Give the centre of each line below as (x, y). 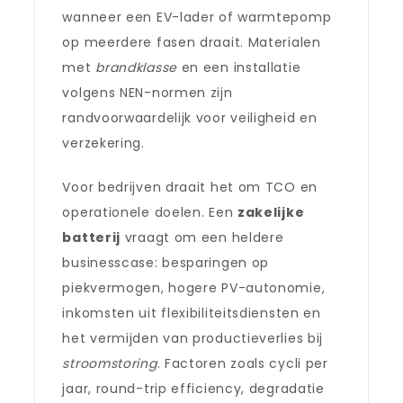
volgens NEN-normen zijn (148, 93)
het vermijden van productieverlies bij (193, 338)
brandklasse (136, 67)
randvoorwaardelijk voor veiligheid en (190, 118)
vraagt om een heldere (202, 237)
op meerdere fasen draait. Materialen (192, 42)
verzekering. (103, 143)
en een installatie (239, 67)
